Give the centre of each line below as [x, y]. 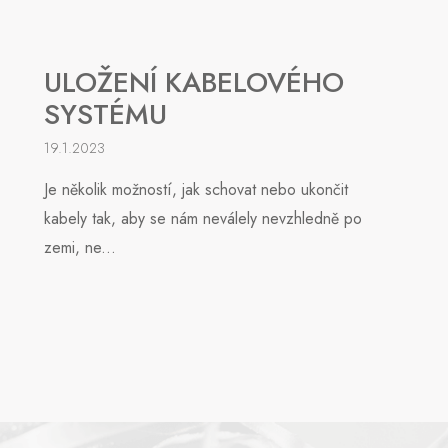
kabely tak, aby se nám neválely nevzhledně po [203, 218]
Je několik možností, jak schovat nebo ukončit [196, 189]
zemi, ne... [80, 247]
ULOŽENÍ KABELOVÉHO [194, 82]
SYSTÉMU [106, 114]
